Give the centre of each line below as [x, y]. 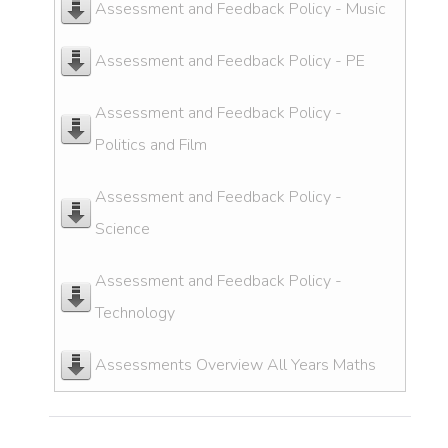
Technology [135, 313]
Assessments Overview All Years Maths [235, 365]
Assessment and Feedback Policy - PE [230, 61]
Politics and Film [151, 145]
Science [122, 229]
